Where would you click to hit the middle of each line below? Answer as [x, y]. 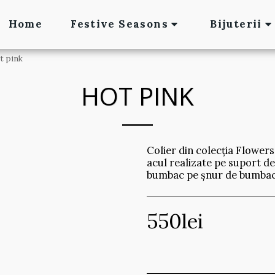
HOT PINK [137, 96]
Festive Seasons [119, 24]
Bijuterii [236, 24]
